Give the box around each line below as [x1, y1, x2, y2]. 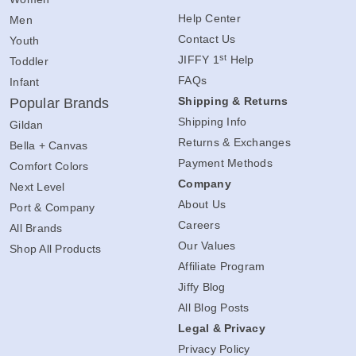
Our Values [178, 239, 236, 253]
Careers [178, 219, 220, 232]
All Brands [10, 222, 63, 235]
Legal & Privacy [178, 322, 265, 335]
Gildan [10, 118, 44, 132]
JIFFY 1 [178, 53, 219, 67]
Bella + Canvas [10, 139, 88, 153]
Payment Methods [178, 157, 273, 170]
